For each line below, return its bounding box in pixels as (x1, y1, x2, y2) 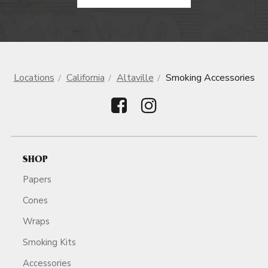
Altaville (116, 71, 154, 84)
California (66, 71, 105, 84)
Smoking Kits (23, 236, 76, 248)
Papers (23, 173, 51, 185)
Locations (13, 71, 54, 84)
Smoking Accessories (165, 71, 255, 84)
